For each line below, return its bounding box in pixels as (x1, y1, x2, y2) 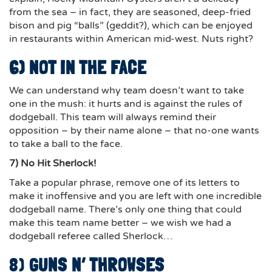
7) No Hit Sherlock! (9, 157, 97, 170)
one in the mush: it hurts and (9, 98, 144, 110)
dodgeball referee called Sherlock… (9, 230, 172, 243)
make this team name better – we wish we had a (9, 217, 231, 229)
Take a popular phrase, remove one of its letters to (9, 177, 240, 189)
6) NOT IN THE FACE (9, 57, 146, 79)
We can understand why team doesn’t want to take (9, 84, 244, 97)
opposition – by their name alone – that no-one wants (9, 124, 259, 137)
